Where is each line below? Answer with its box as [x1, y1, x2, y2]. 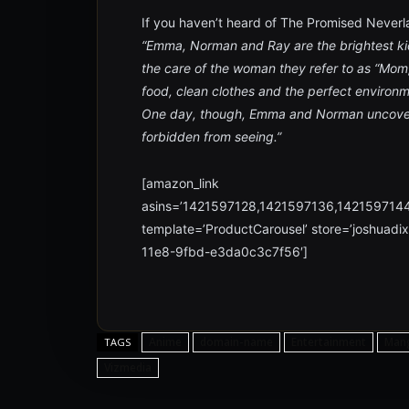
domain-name [200, 333, 273, 350]
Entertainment [291, 333, 366, 350]
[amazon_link [142, 174, 219, 191]
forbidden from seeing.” [142, 128, 281, 144]
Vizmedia [104, 359, 152, 375]
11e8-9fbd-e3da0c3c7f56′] [142, 243, 308, 259]
